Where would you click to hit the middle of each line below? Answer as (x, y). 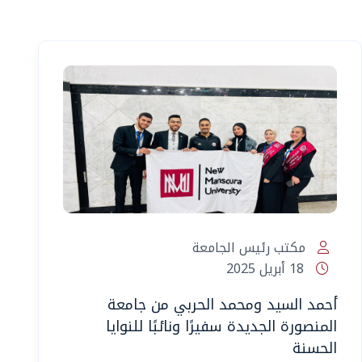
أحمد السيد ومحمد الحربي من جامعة (222, 304)
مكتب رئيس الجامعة (250, 247)
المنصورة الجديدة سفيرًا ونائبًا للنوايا (221, 326)
